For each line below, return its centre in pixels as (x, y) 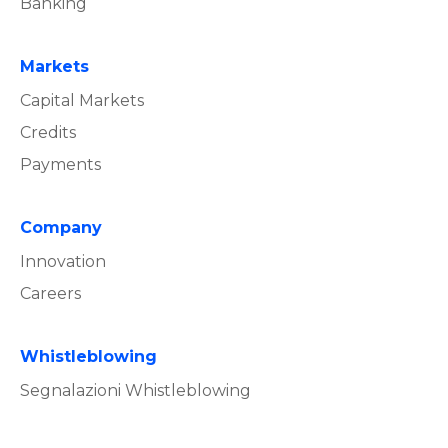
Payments (60, 164)
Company (61, 227)
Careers (50, 293)
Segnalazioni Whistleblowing (135, 390)
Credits (48, 132)
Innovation (63, 261)
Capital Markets (82, 100)
